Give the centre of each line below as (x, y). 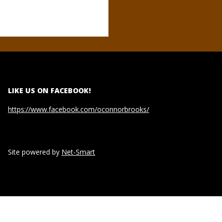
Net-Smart (78, 152)
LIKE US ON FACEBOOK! (49, 90)
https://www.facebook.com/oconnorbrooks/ (79, 109)
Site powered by (35, 152)
